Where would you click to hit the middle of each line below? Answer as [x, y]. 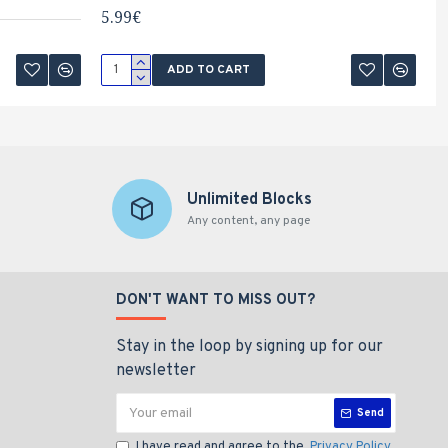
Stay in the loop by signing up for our [249, 347]
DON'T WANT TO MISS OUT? [215, 300]
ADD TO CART [208, 70]
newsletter [156, 371]
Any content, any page [248, 221]
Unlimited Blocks [249, 200]
